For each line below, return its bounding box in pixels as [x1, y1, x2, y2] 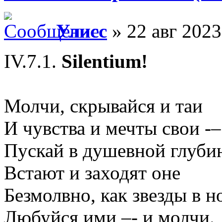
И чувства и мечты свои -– [4, 117, 221, 139]
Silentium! [56, 51, 148, 72]
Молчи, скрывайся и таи [4, 95, 203, 117]
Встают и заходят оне [4, 162, 180, 184]
